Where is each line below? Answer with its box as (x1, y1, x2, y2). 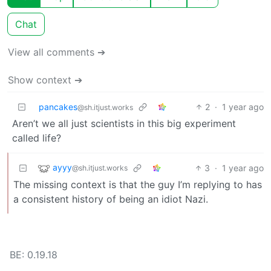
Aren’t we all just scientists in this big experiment (12, 117, 236, 129)
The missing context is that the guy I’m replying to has (13, 178, 262, 191)
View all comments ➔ (8, 45, 105, 58)
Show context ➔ (8, 73, 82, 86)
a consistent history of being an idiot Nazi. (13, 192, 208, 205)
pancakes (39, 101, 77, 112)
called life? (12, 131, 61, 144)
